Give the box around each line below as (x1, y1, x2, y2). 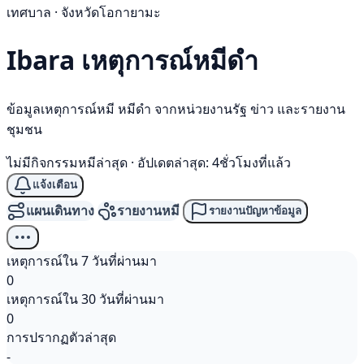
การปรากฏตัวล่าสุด (6, 327, 116, 346)
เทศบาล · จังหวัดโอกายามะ (6, 3, 161, 21)
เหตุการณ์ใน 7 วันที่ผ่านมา (6, 251, 157, 270)
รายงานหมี (117, 201, 180, 220)
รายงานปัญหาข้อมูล (209, 205, 301, 218)
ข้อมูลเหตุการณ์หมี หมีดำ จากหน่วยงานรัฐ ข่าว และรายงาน (6, 99, 345, 118)
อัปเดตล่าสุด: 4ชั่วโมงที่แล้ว (137, 153, 291, 171)
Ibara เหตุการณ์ (6, 42, 193, 78)
